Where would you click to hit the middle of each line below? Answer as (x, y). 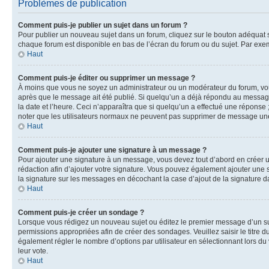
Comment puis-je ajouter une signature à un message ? (112, 150)
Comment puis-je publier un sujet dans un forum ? (103, 25)
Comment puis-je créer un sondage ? (81, 213)
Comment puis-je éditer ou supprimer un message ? (107, 78)
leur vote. (33, 251)
